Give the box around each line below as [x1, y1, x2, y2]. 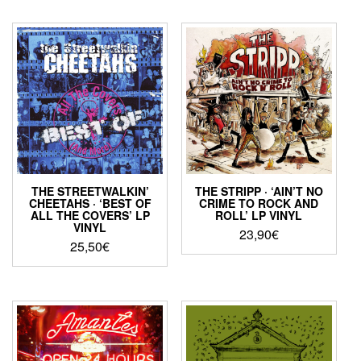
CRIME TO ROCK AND [199, 194, 319, 211]
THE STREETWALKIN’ [31, 182, 149, 199]
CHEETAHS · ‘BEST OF [28, 194, 151, 211]
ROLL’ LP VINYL [215, 206, 303, 223]
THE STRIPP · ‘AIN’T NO [194, 182, 323, 199]
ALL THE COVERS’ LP [30, 206, 150, 223]
